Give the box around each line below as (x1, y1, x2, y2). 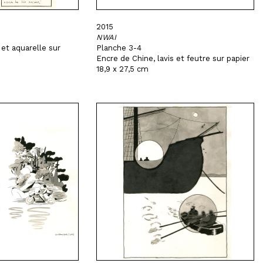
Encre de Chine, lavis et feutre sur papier (96, 54, 250, 63)
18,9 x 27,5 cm (96, 65, 149, 73)
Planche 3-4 (96, 43, 142, 52)
